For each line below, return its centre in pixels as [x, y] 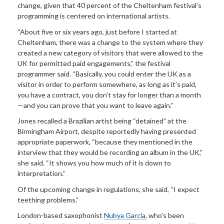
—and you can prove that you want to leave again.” [95, 105]
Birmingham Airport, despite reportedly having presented [107, 131]
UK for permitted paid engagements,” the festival [94, 63]
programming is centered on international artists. [94, 16]
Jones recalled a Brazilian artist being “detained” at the [102, 121]
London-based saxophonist [61, 215]
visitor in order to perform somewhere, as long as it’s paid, [107, 84]
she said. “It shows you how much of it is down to [94, 163]
